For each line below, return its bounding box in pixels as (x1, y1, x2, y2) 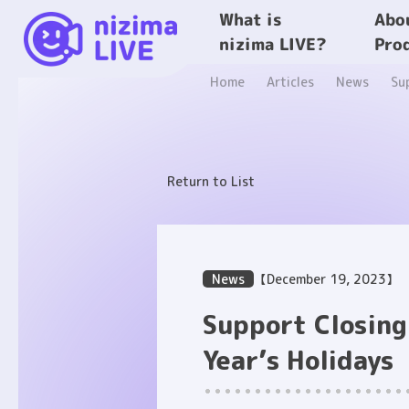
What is (219, 7, 283, 32)
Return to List (167, 173, 255, 190)
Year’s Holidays (203, 342, 393, 378)
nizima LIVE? (218, 32, 326, 57)
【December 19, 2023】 (254, 270, 399, 288)
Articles (267, 73, 314, 90)
